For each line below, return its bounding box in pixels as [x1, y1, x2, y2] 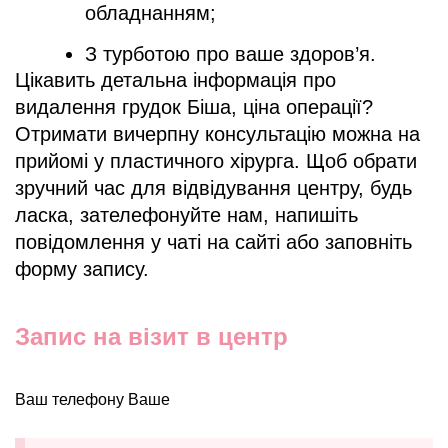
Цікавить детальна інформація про [15, 68, 336, 91]
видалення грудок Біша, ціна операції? [15, 95, 373, 118]
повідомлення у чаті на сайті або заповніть [15, 230, 412, 253]
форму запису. [15, 257, 149, 280]
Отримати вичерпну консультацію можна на [15, 122, 420, 145]
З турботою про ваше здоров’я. [85, 42, 376, 65]
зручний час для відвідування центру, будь [15, 176, 412, 199]
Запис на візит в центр [15, 322, 288, 350]
